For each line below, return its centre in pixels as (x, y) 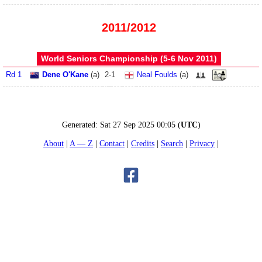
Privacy (202, 143)
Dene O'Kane (65, 75)
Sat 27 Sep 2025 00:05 (137, 125)
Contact (112, 143)
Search (172, 143)
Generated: (81, 125)
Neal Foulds (157, 75)
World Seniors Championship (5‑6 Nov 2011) (129, 58)
